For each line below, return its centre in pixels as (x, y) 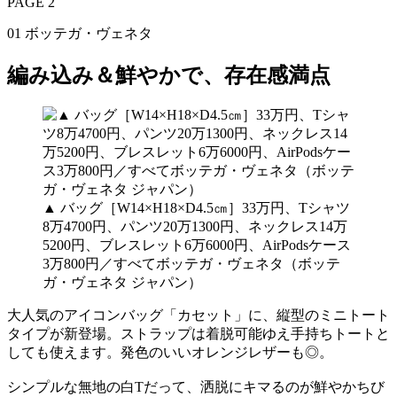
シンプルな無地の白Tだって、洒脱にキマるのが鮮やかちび (196, 387)
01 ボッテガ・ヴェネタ (87, 33)
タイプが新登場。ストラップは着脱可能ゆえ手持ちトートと (198, 334)
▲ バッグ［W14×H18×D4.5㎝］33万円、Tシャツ (196, 208)
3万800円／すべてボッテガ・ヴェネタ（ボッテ (191, 264)
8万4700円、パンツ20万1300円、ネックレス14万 (195, 227)
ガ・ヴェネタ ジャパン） (122, 283)
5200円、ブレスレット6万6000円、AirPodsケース (197, 245)
